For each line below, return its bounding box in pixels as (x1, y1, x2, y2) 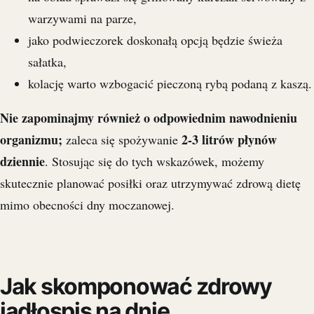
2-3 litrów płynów (182, 130, 277, 149)
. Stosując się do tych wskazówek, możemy (45, 152, 264, 170)
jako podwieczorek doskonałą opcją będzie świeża (28, 31, 282, 48)
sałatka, (28, 53, 67, 70)
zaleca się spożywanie (62, 130, 182, 148)
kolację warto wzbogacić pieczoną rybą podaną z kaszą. (28, 74, 312, 92)
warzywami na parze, (28, 9, 137, 27)
